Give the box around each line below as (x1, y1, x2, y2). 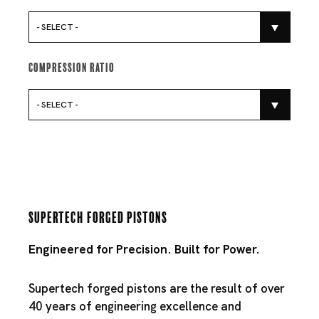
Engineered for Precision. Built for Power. (28, 241, 260, 257)
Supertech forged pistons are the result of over (28, 280, 285, 296)
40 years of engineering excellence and (28, 298, 241, 314)
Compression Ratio (28, 60, 115, 72)
